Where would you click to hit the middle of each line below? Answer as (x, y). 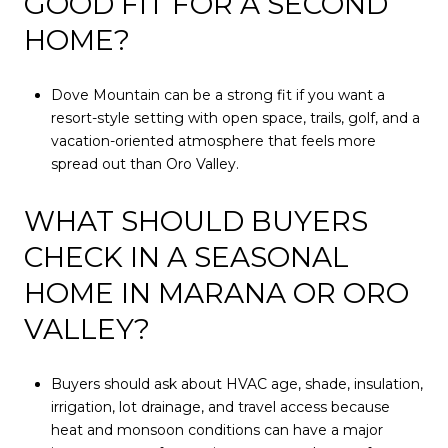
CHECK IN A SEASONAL (186, 256)
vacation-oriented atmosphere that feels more (213, 141)
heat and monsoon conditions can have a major (216, 430)
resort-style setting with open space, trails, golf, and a (235, 118)
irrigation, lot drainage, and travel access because (220, 407)
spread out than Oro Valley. (144, 164)
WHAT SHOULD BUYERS (196, 220)
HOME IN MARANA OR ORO (216, 292)
